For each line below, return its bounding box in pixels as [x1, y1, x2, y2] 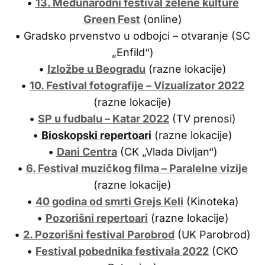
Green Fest [83, 12, 140, 25]
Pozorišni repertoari [45, 211, 148, 224]
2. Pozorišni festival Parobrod [23, 228, 174, 241]
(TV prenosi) [169, 112, 236, 125]
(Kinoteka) [183, 195, 239, 208]
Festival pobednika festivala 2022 [35, 244, 209, 257]
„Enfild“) [111, 46, 154, 59]
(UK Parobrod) [174, 228, 251, 241]
